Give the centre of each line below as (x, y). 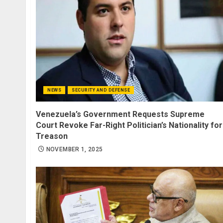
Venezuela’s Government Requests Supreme (120, 114)
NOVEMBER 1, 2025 (74, 149)
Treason (52, 136)
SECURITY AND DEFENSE (101, 90)
